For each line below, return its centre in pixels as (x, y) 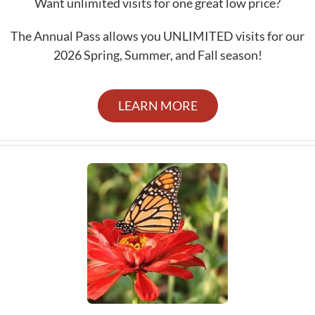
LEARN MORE (157, 105)
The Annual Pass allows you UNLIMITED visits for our (157, 36)
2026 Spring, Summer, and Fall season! (157, 54)
